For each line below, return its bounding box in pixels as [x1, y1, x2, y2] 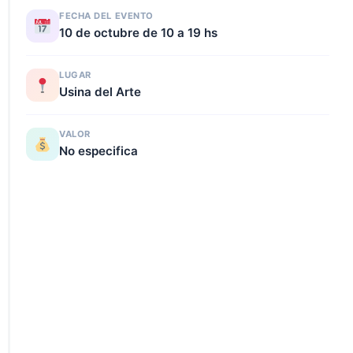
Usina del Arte [59, 84, 141, 100]
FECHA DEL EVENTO [59, 10, 154, 22]
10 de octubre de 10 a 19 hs [59, 25, 217, 41]
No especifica [59, 143, 138, 159]
